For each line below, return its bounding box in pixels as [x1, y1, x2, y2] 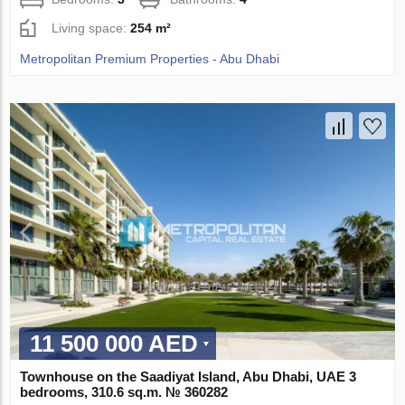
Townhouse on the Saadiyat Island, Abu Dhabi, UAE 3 [20, 368, 357, 384]
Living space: [52, 21, 131, 36]
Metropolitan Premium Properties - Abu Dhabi [20, 52, 280, 67]
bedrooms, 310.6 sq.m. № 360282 [20, 383, 229, 400]
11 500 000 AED [30, 329, 199, 357]
